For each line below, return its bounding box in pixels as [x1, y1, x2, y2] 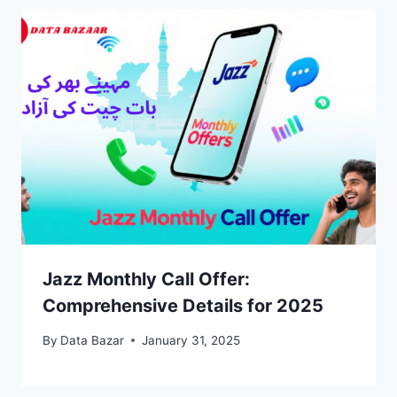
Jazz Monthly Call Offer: [43, 269, 250, 291]
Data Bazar [60, 332, 125, 347]
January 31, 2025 [142, 332, 241, 347]
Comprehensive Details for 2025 [43, 295, 323, 317]
